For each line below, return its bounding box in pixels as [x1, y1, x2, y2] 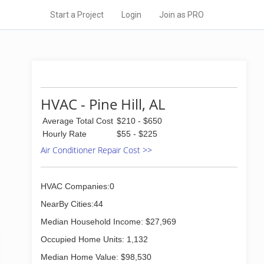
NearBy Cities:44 [41, 199, 103, 209]
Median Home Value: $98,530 [41, 252, 151, 262]
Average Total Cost [42, 116, 113, 126]
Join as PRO [159, 10, 204, 19]
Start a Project [50, 10, 104, 19]
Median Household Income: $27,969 [41, 217, 176, 226]
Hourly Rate [42, 129, 87, 138]
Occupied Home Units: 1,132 [41, 235, 148, 244]
